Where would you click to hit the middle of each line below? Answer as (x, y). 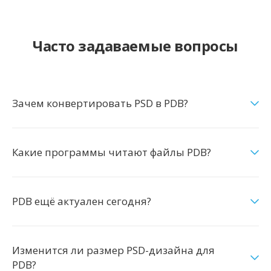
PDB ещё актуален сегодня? (82, 201)
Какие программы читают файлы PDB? (112, 152)
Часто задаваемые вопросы (135, 46)
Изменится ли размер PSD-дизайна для (113, 250)
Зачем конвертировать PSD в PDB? (100, 103)
